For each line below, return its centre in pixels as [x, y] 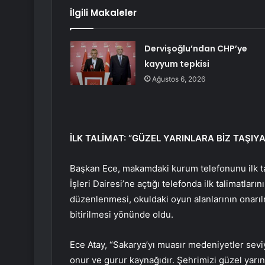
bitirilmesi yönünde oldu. [122, 215]
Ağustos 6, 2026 [178, 79]
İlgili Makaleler [103, 13]
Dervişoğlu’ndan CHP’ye [195, 49]
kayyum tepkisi [177, 64]
